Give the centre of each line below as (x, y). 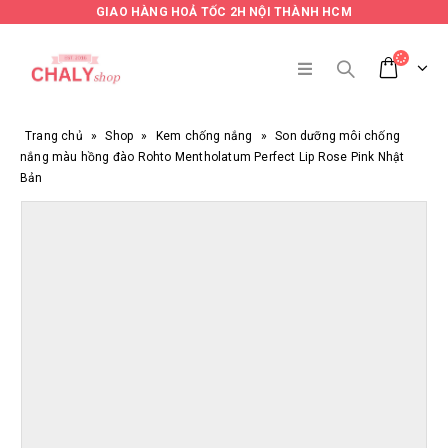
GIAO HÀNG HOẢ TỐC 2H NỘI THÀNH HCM (224, 12)
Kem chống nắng (204, 136)
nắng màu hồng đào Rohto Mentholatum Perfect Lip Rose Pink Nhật (212, 157)
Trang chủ (54, 136)
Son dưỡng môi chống (338, 136)
